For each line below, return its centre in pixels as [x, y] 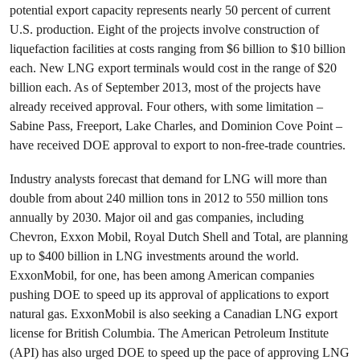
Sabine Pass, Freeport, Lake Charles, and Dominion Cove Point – [176, 126]
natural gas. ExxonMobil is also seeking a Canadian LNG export [174, 314]
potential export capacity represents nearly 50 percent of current [170, 10]
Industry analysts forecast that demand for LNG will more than [168, 179]
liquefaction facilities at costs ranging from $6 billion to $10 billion [178, 49]
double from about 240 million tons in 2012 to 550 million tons [169, 198]
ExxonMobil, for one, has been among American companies [162, 275]
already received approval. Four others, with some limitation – [166, 106]
